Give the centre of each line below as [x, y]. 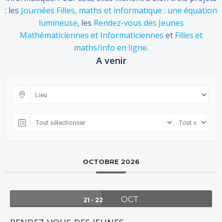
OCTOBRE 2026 [111, 162]
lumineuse [58, 23]
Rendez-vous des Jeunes [139, 23]
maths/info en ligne [110, 48]
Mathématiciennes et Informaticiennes [91, 35]
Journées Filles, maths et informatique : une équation [119, 11]
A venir [111, 61]
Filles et [189, 35]
